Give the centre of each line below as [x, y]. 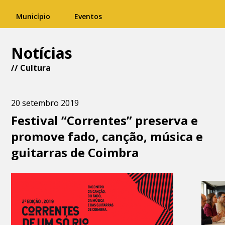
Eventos [88, 16]
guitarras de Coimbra [75, 152]
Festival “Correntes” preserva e [105, 120]
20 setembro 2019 [45, 103]
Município [33, 16]
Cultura [36, 68]
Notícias [42, 53]
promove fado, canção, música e [107, 136]
